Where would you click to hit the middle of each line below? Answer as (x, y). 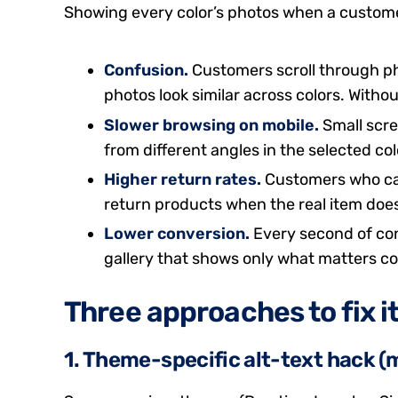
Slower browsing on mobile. (211, 125)
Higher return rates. (183, 180)
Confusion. (146, 71)
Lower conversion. (177, 234)
